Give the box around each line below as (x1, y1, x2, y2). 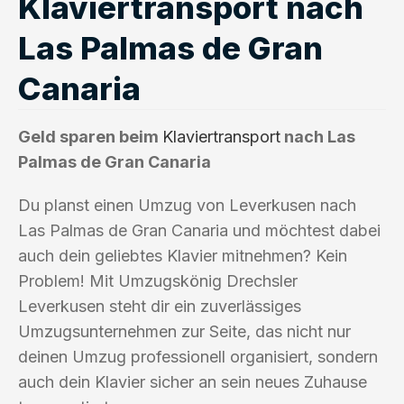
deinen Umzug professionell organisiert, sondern (18, 346, 378, 366)
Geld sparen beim (18, 126, 162, 146)
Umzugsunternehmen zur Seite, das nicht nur (18, 321, 351, 341)
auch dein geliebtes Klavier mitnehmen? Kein (18, 245, 347, 265)
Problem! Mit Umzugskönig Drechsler (18, 271, 298, 290)
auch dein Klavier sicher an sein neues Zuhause (18, 372, 367, 391)
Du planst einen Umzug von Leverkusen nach (18, 195, 356, 215)
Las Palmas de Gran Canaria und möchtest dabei (18, 220, 381, 240)
